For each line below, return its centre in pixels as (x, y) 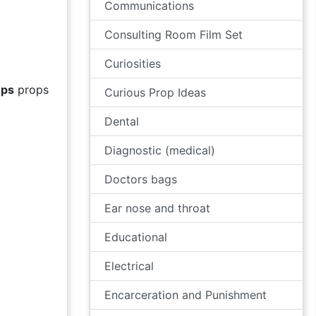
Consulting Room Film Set (174, 35)
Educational (136, 237)
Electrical (129, 266)
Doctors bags (141, 179)
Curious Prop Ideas (155, 92)
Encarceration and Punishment (186, 295)
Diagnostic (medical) (160, 150)
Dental (122, 121)
